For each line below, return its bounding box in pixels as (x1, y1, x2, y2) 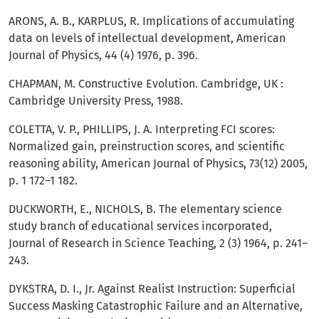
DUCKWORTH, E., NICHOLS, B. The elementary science (9, 202, 282, 216)
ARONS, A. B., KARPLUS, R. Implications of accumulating (9, 14, 294, 28)
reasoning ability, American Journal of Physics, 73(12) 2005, (9, 157, 308, 171)
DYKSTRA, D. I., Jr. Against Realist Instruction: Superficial (9, 282, 296, 296)
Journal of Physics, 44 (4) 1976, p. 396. (9, 48, 198, 63)
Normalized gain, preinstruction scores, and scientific (9, 140, 285, 154)
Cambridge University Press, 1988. (9, 94, 183, 108)
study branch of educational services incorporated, (9, 219, 272, 234)
